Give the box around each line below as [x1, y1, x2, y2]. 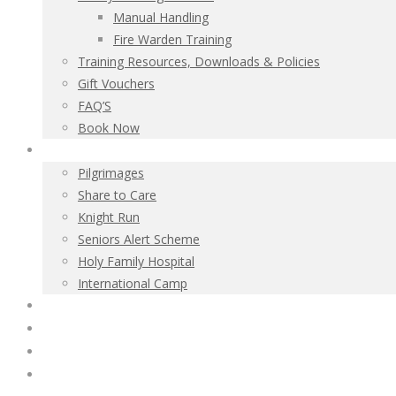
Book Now [78, 119, 140, 136]
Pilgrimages [78, 164, 144, 181]
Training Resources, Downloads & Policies [78, 53, 320, 70]
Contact [47, 323, 84, 336]
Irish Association [47, 300, 126, 313]
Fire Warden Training [113, 31, 232, 48]
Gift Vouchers [78, 75, 155, 92]
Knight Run [78, 209, 140, 225]
